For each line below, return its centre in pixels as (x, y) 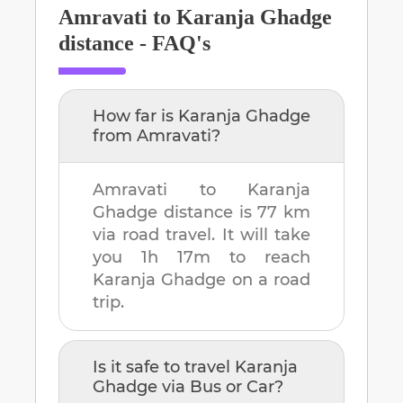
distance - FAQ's (134, 44)
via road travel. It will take (201, 235)
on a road (271, 280)
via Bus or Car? (220, 387)
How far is (135, 116)
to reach (260, 258)
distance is (208, 213)
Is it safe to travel (164, 367)
